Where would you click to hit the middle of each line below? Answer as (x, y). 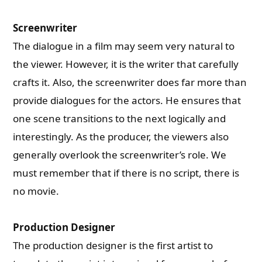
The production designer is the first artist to (113, 245)
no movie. (36, 191)
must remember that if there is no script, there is (126, 173)
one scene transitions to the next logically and (120, 118)
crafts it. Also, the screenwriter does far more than (130, 82)
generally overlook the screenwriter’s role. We (120, 155)
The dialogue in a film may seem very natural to (124, 46)
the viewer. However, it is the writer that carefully (126, 64)
